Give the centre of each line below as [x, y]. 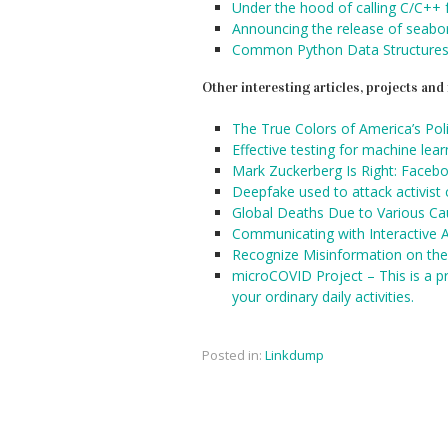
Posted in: [232, 355]
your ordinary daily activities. [323, 296]
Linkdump [294, 355]
